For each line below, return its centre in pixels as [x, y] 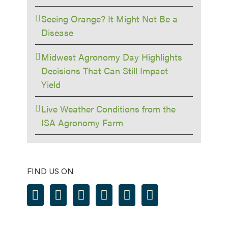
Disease [58, 33]
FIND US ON [51, 171]
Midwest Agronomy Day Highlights [112, 57]
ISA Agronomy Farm [82, 123]
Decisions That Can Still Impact [105, 71]
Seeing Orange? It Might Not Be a [110, 19]
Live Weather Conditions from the [109, 109]
